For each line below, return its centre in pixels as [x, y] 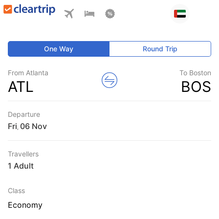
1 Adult [21, 166]
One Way [59, 49]
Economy [25, 205]
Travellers [23, 154]
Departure [24, 114]
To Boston [195, 73]
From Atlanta [28, 73]
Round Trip [160, 49]
